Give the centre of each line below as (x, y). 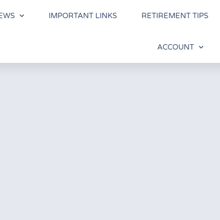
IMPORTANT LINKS (82, 16)
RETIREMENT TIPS (175, 16)
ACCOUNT (175, 47)
